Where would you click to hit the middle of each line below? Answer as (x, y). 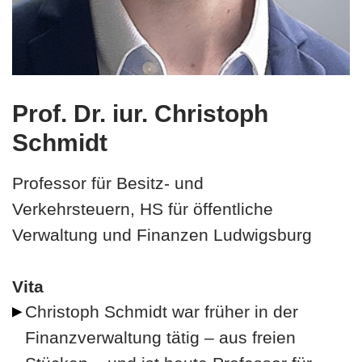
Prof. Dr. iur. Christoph (140, 114)
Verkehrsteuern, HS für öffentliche (143, 209)
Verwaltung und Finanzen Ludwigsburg (162, 235)
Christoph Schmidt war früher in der (162, 311)
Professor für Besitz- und (108, 183)
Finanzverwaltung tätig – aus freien (160, 337)
